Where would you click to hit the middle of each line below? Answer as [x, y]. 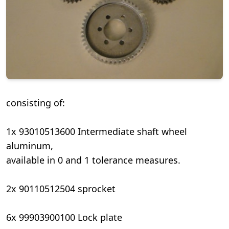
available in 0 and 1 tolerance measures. [93, 160]
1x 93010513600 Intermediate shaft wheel [97, 132]
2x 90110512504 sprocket [61, 189]
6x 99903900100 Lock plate [64, 217]
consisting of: [36, 103]
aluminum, [30, 146]
